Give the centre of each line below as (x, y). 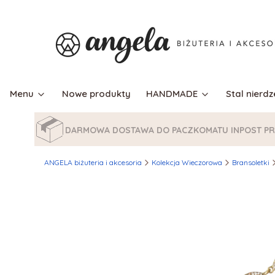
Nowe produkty (96, 94)
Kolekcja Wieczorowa (187, 162)
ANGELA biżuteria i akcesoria (93, 162)
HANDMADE (172, 94)
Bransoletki (251, 162)
